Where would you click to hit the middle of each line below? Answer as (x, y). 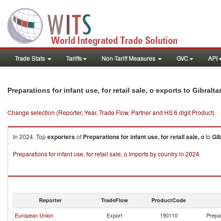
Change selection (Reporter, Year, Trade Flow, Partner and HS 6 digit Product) (111, 112)
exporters (61, 137)
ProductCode (169, 200)
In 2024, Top (30, 136)
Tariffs (74, 58)
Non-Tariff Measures (129, 58)
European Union (34, 215)
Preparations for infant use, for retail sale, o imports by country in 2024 (106, 154)
